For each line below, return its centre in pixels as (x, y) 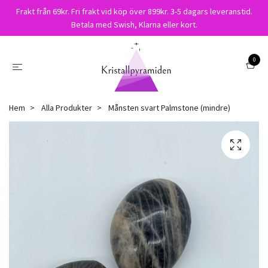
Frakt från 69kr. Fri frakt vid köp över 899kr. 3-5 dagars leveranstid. (134, 11)
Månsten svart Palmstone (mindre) (168, 107)
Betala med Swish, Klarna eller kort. (134, 25)
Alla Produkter (67, 107)
